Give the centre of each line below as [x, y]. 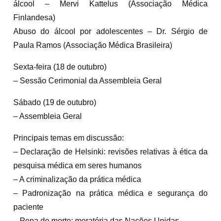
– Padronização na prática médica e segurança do [110, 193]
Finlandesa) [34, 17]
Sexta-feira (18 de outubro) [60, 67]
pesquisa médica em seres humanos [77, 165]
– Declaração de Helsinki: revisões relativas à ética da [110, 151]
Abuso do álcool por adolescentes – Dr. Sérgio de [110, 31]
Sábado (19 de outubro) [55, 102]
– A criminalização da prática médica [77, 179]
